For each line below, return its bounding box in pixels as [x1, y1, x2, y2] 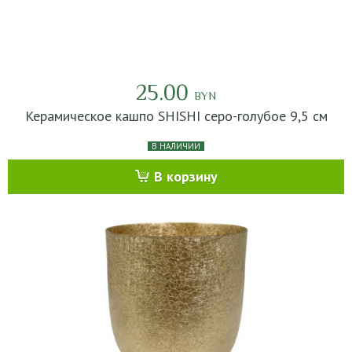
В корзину [153, 167, 218, 185]
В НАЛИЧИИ [152, 141, 200, 152]
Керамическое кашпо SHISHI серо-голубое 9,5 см [24, 107, 328, 125]
